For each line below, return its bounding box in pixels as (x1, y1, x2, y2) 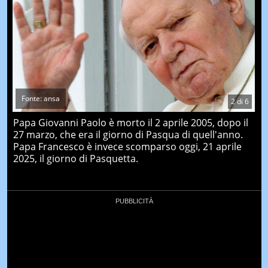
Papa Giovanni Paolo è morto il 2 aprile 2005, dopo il (13, 115, 248, 129)
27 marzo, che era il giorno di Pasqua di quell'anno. (13, 127, 243, 141)
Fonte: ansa (21, 93, 60, 103)
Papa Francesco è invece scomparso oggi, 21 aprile (13, 139, 242, 153)
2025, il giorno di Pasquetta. (13, 151, 138, 165)
